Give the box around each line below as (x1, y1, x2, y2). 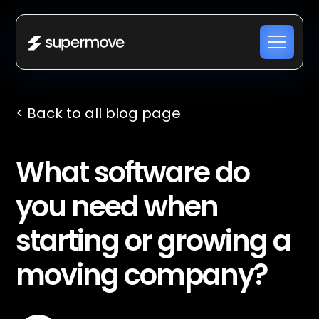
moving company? (16, 255, 268, 295)
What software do (16, 152, 250, 192)
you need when (16, 187, 219, 226)
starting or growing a (16, 221, 291, 261)
